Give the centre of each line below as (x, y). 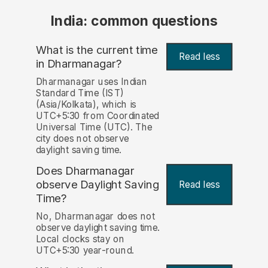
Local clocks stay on (80, 239)
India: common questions (134, 21)
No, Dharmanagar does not (95, 217)
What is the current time (97, 50)
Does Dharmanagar (85, 171)
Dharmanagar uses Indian (92, 82)
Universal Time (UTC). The (94, 127)
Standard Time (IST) (80, 93)
